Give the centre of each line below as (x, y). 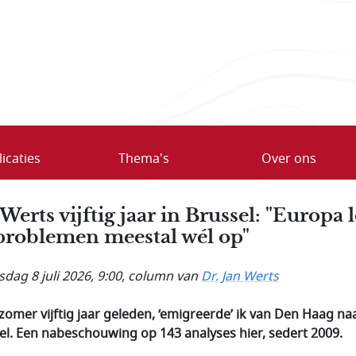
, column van (161, 276)
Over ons (288, 159)
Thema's (143, 159)
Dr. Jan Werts (240, 276)
